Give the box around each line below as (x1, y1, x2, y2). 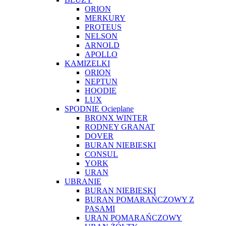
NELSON (85, 31, 118, 40)
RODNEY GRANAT (85, 122, 155, 131)
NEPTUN (85, 77, 118, 86)
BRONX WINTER (85, 113, 148, 122)
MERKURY (85, 13, 126, 22)
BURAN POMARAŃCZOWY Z (85, 195, 194, 204)
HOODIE (85, 86, 117, 95)
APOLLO (85, 49, 118, 59)
